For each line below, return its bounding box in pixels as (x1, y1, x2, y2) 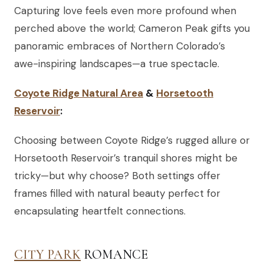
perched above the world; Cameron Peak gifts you (14, 22, 250, 35)
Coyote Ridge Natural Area (14, 87, 143, 100)
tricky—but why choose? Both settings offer (14, 169, 220, 183)
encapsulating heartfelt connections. (14, 204, 186, 218)
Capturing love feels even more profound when (14, 4, 236, 18)
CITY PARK (14, 247, 81, 263)
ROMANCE (81, 247, 148, 263)
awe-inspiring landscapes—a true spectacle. (14, 57, 219, 71)
